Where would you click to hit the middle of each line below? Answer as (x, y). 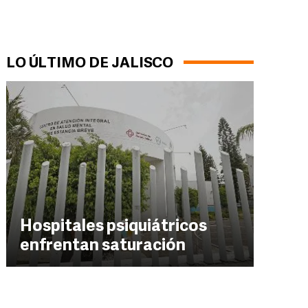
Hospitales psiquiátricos (113, 227)
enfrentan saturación (103, 246)
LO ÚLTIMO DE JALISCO (90, 64)
